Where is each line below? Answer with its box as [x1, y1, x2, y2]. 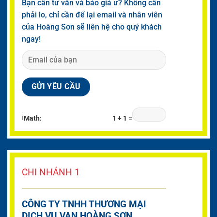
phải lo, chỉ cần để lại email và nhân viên [22, 10, 162, 20]
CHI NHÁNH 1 [22, 166, 80, 178]
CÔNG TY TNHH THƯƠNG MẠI [22, 198, 146, 210]
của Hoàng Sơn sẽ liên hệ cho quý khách [22, 22, 162, 32]
